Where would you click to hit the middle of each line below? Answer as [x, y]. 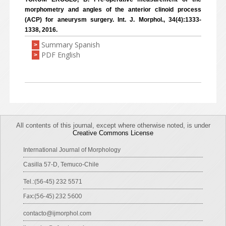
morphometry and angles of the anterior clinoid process [113, 10]
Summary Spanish [71, 45]
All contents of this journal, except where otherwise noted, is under [113, 125]
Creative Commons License [113, 133]
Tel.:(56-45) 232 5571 [53, 182]
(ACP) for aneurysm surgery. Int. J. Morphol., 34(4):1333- [113, 20]
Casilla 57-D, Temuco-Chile [61, 164]
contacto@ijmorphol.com [57, 213]
